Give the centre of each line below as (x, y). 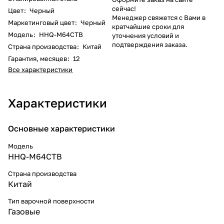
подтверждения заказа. (150, 44)
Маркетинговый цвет (41, 22)
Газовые (24, 211)
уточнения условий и (145, 35)
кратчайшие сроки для (148, 26)
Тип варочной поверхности (51, 201)
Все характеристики (40, 69)
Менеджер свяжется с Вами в (159, 17)
